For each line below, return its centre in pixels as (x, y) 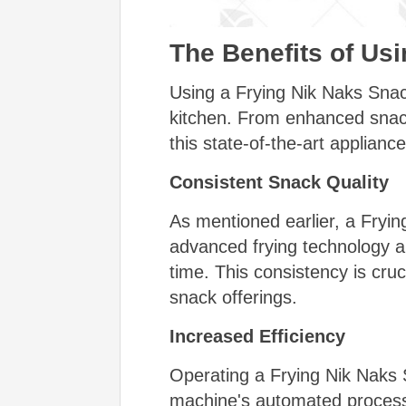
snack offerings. (233, 298)
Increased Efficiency (257, 337)
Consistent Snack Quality (279, 183)
